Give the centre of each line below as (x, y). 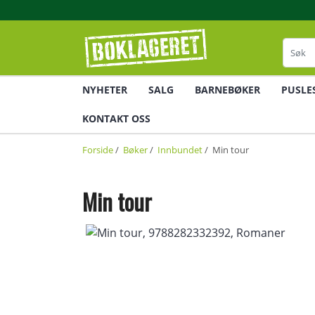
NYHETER (105, 89)
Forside (98, 149)
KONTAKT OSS (116, 118)
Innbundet (180, 149)
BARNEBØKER (227, 89)
